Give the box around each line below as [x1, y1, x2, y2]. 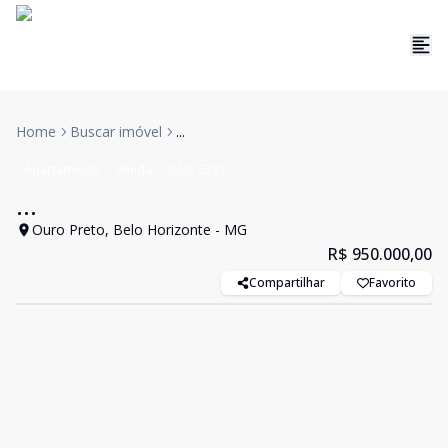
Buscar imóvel [70, 122, 162, 141]
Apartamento [24, 161, 100, 178]
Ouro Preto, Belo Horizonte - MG [32, 220, 247, 239]
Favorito [369, 274, 416, 291]
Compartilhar [249, 274, 325, 291]
